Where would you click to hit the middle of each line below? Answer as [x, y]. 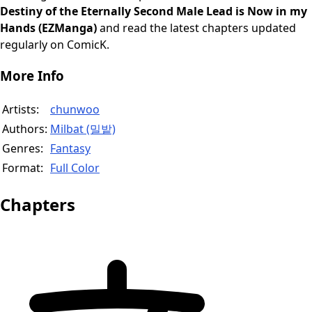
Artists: [21, 109]
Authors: [25, 128]
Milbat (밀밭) [83, 128]
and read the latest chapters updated [196, 28]
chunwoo [75, 109]
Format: [23, 167]
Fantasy [70, 148]
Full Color [75, 167]
